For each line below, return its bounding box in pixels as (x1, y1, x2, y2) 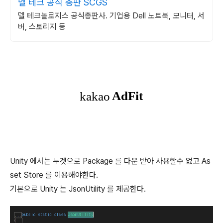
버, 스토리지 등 (18, 22, 66, 31)
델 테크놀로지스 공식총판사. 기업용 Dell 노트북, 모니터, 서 (18, 11, 205, 20)
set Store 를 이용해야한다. (10, 170, 98, 180)
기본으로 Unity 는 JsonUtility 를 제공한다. (10, 184, 148, 194)
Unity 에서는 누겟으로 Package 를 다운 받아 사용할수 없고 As (10, 156, 211, 166)
